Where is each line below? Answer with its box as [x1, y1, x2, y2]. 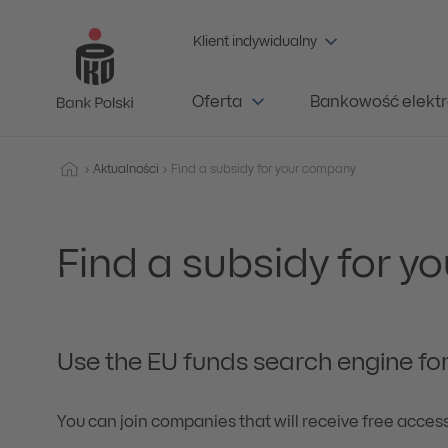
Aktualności [93, 164, 159, 175]
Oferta [192, 96, 242, 110]
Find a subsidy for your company [171, 164, 356, 175]
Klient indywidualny [193, 35, 317, 49]
